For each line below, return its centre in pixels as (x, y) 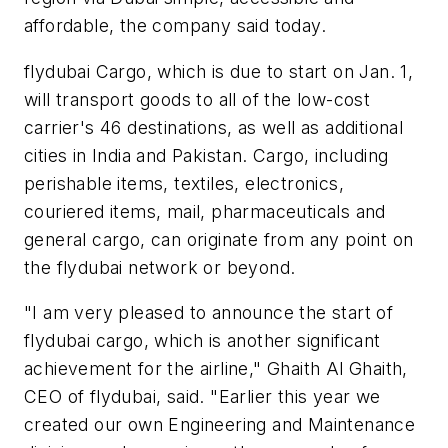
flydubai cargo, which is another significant (202, 341)
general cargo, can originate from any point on (219, 239)
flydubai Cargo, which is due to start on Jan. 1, (219, 71)
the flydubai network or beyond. (160, 267)
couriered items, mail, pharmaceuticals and (205, 211)
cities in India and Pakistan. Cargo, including (206, 155)
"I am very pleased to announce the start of (209, 313)
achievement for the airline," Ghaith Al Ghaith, (216, 369)
